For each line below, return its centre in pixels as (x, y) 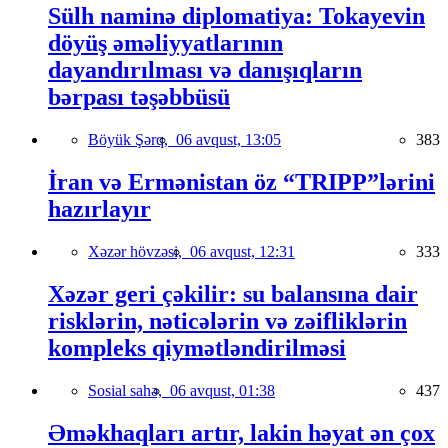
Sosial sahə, (129, 390)
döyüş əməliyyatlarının (165, 43)
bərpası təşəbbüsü (139, 97)
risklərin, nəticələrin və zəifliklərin (227, 320)
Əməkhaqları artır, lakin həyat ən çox (241, 432)
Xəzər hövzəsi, (139, 251)
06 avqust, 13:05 (228, 140)
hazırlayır (99, 209)
